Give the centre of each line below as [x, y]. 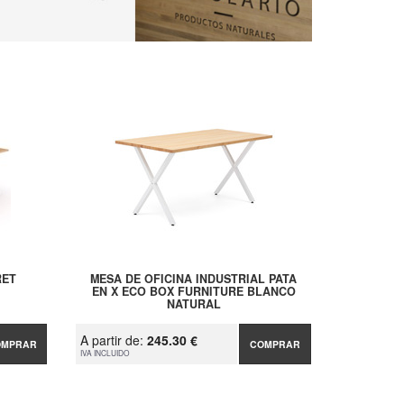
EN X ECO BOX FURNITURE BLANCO [193, 292]
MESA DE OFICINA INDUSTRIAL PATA [194, 279]
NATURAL [193, 304]
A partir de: [114, 340]
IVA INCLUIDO [106, 353]
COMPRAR [275, 344]
